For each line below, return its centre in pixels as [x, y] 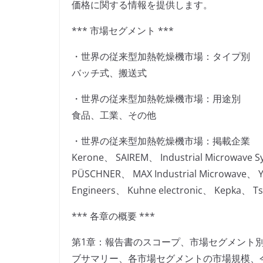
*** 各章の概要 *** [113, 216]
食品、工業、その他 [114, 115]
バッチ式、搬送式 [109, 73]
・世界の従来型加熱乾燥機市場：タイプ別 [161, 57]
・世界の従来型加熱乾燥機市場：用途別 [156, 99]
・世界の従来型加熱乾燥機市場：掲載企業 [161, 141]
